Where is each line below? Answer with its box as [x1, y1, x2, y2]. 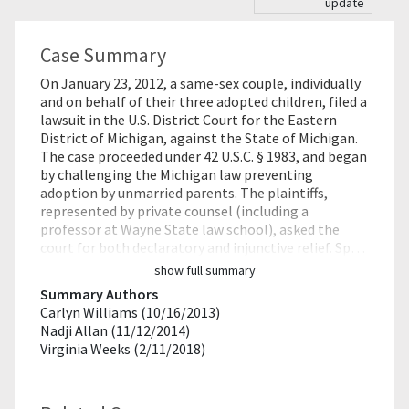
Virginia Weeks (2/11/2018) [40, 340, 205, 358]
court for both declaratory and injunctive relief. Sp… [40, 238, 365, 257]
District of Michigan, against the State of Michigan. [40, 129, 358, 147]
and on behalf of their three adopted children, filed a [40, 92, 367, 110]
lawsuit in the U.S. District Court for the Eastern [40, 110, 337, 129]
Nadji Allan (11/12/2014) [40, 321, 190, 340]
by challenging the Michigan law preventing [40, 165, 313, 184]
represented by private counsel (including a [40, 202, 309, 220]
